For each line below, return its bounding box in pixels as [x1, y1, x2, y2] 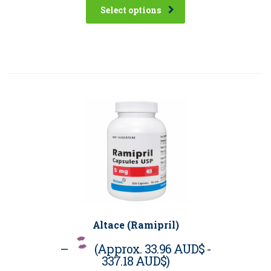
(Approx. [94, 240, 145, 256]
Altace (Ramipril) [92, 218, 179, 231]
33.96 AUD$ [144, 240, 204, 256]
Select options [100, 4, 161, 16]
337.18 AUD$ [101, 252, 166, 269]
